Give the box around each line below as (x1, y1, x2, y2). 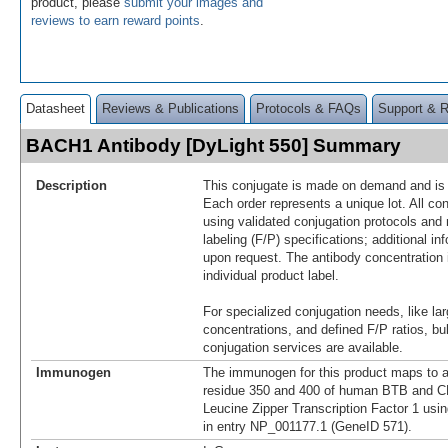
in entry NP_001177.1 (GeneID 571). (203, 418, 412, 434)
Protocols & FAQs (256, 100, 361, 116)
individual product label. (203, 267, 339, 283)
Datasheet (26, 100, 85, 116)
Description (36, 177, 107, 193)
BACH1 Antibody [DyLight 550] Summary (26, 134, 401, 156)
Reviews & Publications (102, 100, 239, 116)
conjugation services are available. (203, 339, 403, 355)
